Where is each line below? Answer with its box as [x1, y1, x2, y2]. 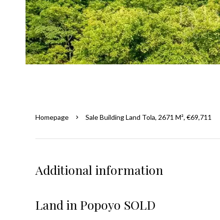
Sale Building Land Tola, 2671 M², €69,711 [85, 113, 212, 121]
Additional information [35, 162, 163, 178]
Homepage [35, 113, 69, 121]
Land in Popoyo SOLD [35, 196, 156, 213]
